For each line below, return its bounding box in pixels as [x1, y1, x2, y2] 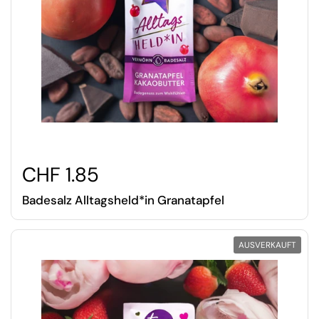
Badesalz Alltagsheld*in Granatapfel [22, 192, 224, 209]
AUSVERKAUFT [239, 239, 296, 251]
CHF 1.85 [22, 162, 99, 188]
